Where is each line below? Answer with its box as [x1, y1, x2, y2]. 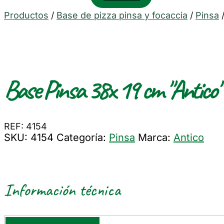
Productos [4, 10, 48, 20]
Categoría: [56, 131, 109, 144]
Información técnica [4, 178, 120, 200]
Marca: [138, 131, 173, 144]
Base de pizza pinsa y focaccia [56, 10, 187, 20]
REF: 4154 [4, 121, 47, 132]
